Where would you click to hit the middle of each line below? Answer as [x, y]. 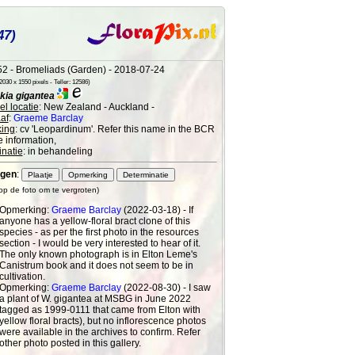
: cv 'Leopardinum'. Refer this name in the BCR [115, 129]
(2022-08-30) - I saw [166, 288]
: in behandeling [57, 151]
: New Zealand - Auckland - [96, 107]
